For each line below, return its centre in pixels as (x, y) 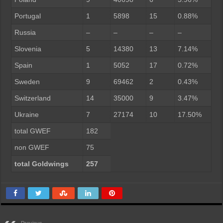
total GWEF (32, 131)
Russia (25, 32)
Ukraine (26, 114)
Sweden (27, 81)
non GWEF (32, 147)
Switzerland (32, 98)
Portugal (27, 16)
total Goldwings (41, 164)
